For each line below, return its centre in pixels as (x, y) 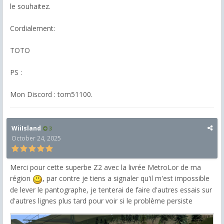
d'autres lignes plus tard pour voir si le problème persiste (101, 200)
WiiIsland (26, 128)
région (21, 178)
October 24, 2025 (36, 138)
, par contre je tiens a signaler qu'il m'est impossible (126, 178)
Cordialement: (32, 28)
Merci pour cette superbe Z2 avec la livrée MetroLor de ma (105, 167)
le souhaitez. (30, 6)
